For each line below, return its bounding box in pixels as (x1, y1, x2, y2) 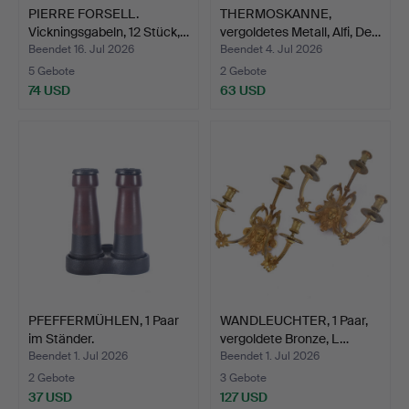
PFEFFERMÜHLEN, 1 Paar (28, 311, 179, 329)
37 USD (28, 388, 72, 405)
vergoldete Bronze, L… (220, 330, 349, 347)
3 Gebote (220, 370, 267, 385)
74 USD (28, 81, 70, 99)
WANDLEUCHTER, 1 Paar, (220, 311, 368, 329)
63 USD (220, 81, 266, 99)
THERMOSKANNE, (220, 5, 331, 22)
